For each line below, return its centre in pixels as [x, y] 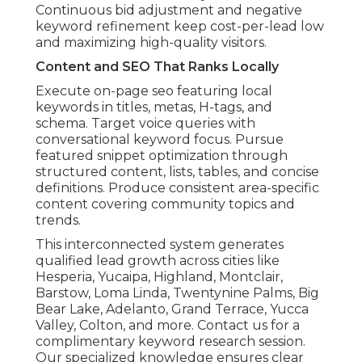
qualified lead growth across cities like [158, 261]
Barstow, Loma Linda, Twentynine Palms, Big [177, 293]
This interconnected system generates [160, 245]
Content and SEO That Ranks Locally [157, 67]
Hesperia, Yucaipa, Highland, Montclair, [159, 277]
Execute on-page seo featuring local [154, 91]
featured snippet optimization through [162, 156]
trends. [58, 221]
